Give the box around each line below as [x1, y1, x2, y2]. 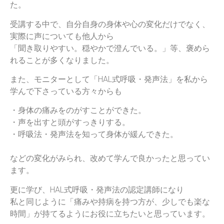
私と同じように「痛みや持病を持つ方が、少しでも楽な [10, 196, 210, 206]
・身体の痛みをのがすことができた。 [10, 105, 146, 115]
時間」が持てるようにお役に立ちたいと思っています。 [10, 208, 210, 218]
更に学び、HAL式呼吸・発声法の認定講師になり [10, 184, 184, 194]
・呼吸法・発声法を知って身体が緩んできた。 [10, 129, 178, 139]
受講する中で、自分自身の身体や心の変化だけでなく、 [10, 19, 210, 29]
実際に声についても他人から [10, 31, 114, 41]
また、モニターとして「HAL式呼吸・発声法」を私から [10, 74, 208, 84]
